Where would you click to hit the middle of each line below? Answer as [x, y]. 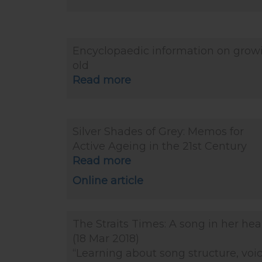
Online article [108, 181]
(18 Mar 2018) [106, 239]
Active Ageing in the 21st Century [160, 146]
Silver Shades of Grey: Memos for [158, 132]
